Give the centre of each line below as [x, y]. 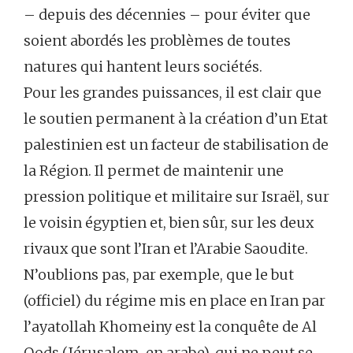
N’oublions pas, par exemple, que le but [159, 275]
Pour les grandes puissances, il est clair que [173, 93]
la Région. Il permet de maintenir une [154, 171]
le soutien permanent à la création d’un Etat [176, 119]
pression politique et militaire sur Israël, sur [176, 197]
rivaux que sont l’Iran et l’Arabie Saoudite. [166, 249]
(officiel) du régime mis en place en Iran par [175, 301]
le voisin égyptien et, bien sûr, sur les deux [169, 223]
